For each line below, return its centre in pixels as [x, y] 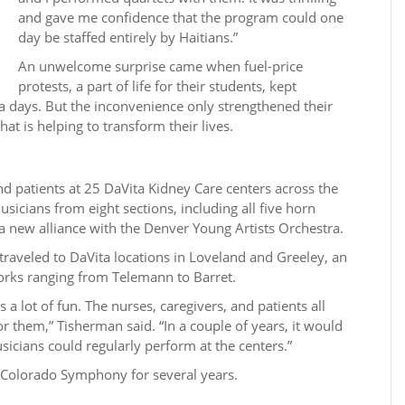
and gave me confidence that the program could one [181, 17]
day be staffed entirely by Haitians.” [128, 37]
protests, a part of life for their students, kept [157, 86]
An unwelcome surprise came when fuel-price [160, 66]
